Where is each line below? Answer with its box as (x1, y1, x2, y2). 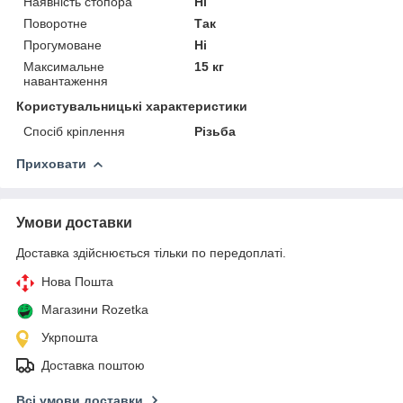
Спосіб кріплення (23, 123, 125, 139)
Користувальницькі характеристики (16, 98, 247, 113)
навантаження (23, 73, 108, 88)
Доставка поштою (41, 357, 145, 372)
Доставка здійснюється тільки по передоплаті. (16, 245, 286, 260)
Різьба (194, 123, 237, 139)
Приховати (16, 156, 86, 171)
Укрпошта (41, 329, 98, 345)
